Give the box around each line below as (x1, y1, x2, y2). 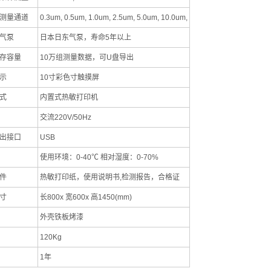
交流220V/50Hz (40, 113, 91, 122)
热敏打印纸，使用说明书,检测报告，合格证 (40, 173, 180, 181)
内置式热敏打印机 (40, 93, 98, 102)
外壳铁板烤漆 (40, 213, 83, 221)
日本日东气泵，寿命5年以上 (40, 33, 131, 42)
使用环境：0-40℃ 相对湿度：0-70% (40, 153, 158, 162)
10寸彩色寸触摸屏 (40, 73, 99, 82)
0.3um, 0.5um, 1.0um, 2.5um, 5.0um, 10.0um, (40, 13, 188, 22)
